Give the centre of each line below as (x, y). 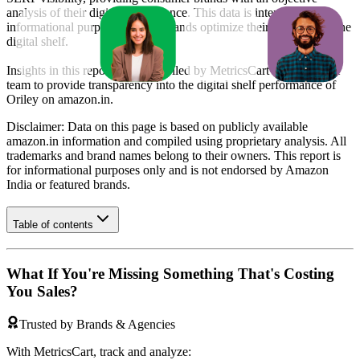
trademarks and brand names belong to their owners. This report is (174, 155)
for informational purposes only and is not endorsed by (146, 170)
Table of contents (53, 225)
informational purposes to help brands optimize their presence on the (179, 27)
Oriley (22, 99)
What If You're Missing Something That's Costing (170, 273)
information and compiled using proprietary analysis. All (202, 141)
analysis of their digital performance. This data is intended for (161, 12)
